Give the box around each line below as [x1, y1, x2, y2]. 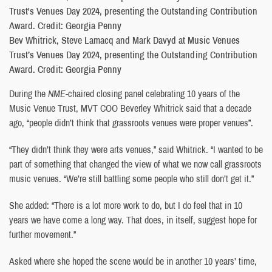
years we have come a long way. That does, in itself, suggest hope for [9, 212, 257, 226]
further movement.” [9, 227, 76, 241]
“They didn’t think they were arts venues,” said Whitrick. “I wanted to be [9, 142, 263, 156]
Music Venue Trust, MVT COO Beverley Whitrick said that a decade [9, 101, 251, 115]
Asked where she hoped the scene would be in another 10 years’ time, [9, 254, 257, 268]
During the [9, 86, 48, 100]
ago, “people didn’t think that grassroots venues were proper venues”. [9, 115, 253, 129]
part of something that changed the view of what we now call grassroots [9, 157, 262, 171]
